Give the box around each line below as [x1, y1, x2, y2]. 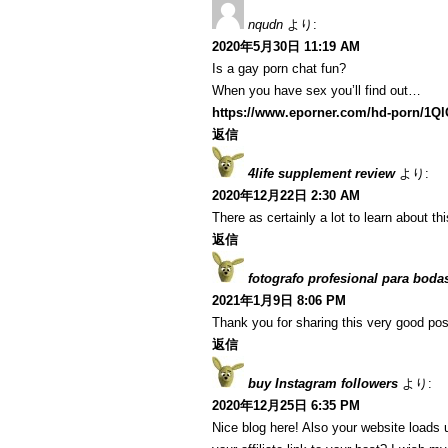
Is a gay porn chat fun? [212, 61, 346, 76]
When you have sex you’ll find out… [212, 83, 421, 98]
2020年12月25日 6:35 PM [212, 398, 360, 413]
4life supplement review [248, 166, 395, 181]
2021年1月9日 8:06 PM [212, 293, 346, 308]
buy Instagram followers [248, 376, 398, 391]
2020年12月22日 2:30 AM [212, 188, 360, 203]
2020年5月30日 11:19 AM [212, 39, 360, 54]
